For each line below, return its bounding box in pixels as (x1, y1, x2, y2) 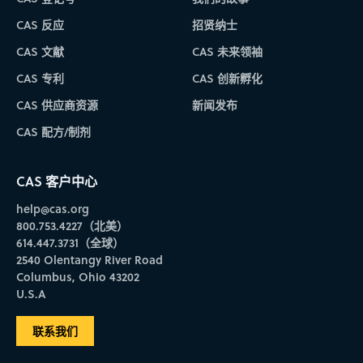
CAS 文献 (15, 42, 64, 60)
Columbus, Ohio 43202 (15, 268, 139, 286)
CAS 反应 (15, 15, 64, 33)
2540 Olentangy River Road (15, 251, 163, 269)
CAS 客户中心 (15, 172, 97, 191)
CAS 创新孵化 (192, 69, 263, 87)
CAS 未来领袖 (192, 42, 263, 60)
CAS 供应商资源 (15, 96, 98, 113)
